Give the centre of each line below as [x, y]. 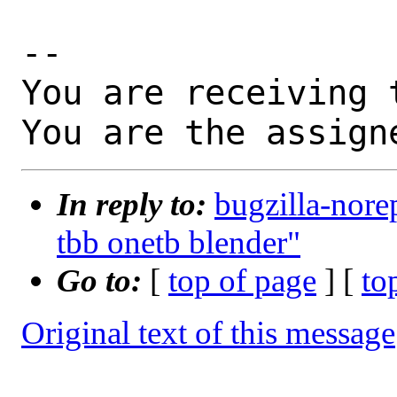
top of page [242, 281]
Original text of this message [208, 333]
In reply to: [136, 205]
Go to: [103, 281]
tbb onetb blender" [179, 243]
